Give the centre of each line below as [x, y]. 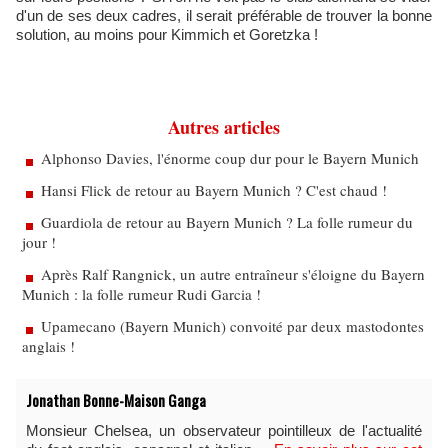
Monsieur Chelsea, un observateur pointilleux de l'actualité [224, 430]
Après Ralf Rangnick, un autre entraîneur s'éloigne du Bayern [233, 274]
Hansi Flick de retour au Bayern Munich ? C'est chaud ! [214, 190]
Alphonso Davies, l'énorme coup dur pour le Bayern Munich [230, 158]
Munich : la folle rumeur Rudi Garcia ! [141, 294]
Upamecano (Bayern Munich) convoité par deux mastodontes [232, 326]
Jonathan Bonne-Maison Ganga [116, 400]
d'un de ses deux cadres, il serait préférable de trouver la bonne [224, 15]
